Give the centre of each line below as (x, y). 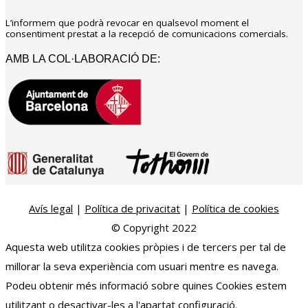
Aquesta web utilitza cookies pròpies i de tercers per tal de (146, 247)
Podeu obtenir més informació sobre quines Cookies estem (146, 286)
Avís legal (51, 209)
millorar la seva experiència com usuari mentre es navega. (142, 266)
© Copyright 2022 (154, 228)
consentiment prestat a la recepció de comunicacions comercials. (147, 34)
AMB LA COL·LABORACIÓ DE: (83, 59)
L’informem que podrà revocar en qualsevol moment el (127, 23)
